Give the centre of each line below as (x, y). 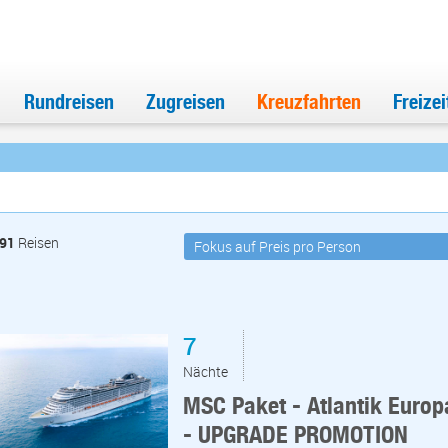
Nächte (205, 372)
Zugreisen (185, 102)
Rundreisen (69, 102)
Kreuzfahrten (309, 102)
